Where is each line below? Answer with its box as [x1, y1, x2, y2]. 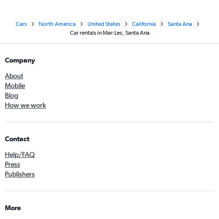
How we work [5, 101, 46, 109]
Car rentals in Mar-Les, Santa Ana [69, 29, 150, 36]
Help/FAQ [5, 151, 35, 158]
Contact [5, 135, 29, 143]
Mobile [5, 82, 25, 89]
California [131, 21, 156, 27]
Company [5, 56, 35, 64]
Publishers [5, 170, 35, 178]
